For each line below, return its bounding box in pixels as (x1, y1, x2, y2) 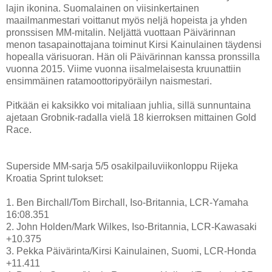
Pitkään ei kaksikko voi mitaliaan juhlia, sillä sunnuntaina (6, 100, 251, 111)
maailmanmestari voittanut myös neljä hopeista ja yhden (6, 15, 247, 26)
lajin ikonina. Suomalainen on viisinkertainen (6, 3, 199, 14)
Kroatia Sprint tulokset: (6, 173, 103, 184)
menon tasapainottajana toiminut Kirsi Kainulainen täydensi (6, 39, 262, 50)
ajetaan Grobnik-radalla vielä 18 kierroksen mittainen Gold (6, 112, 256, 123)
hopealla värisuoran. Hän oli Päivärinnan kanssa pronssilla (6, 52, 260, 63)
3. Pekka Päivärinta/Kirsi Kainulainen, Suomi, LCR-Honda (6, 246, 256, 257)
